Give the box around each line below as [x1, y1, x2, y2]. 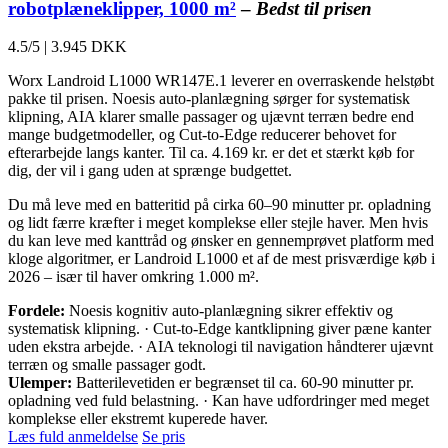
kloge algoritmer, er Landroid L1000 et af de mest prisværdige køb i [8, 250, 435, 268]
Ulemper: [8, 374, 72, 392]
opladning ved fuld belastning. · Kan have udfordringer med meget [8, 392, 429, 410]
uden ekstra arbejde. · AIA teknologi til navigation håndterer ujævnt [8, 338, 433, 356]
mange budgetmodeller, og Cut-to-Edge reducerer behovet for [8, 126, 396, 144]
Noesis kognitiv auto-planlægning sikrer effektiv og [65, 302, 393, 320]
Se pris [142, 428, 185, 446]
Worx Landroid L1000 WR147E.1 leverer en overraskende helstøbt [8, 72, 434, 90]
